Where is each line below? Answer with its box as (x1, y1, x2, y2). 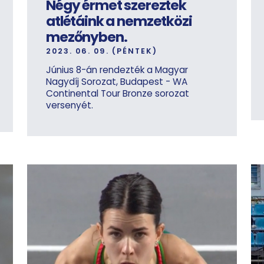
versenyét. (46, 99, 93, 112)
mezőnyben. (46, 28, 127, 47)
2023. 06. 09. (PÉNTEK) (46, 46, 157, 57)
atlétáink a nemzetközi (46, 12, 192, 31)
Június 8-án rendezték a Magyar (46, 64, 188, 77)
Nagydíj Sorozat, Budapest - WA (46, 75, 187, 88)
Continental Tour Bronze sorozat (46, 87, 189, 100)
